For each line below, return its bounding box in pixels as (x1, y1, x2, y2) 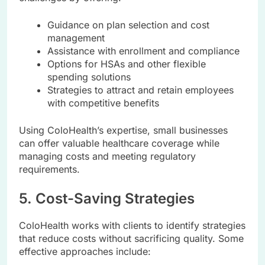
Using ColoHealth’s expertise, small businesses (19, 124, 228, 137)
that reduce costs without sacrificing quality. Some (19, 232, 244, 245)
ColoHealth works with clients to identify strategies (19, 219, 245, 232)
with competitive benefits (47, 97, 159, 109)
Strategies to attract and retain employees (47, 84, 234, 96)
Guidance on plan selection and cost (47, 19, 209, 31)
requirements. (19, 163, 80, 176)
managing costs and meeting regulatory (19, 150, 196, 163)
